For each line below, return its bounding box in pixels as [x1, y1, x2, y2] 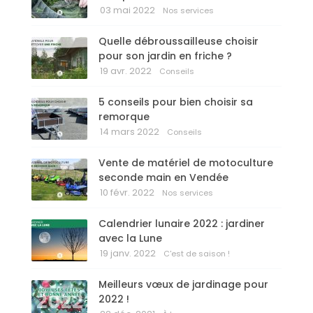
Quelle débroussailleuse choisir [99, 34, 259, 49]
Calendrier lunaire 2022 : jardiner [99, 217, 265, 231]
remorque [99, 110, 150, 124]
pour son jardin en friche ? [99, 49, 232, 64]
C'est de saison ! [163, 248, 230, 260]
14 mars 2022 [100, 125, 159, 139]
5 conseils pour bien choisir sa [99, 95, 253, 110]
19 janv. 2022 [100, 247, 156, 261]
